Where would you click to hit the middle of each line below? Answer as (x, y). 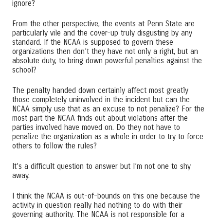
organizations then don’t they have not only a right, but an (105, 51)
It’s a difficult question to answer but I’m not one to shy (101, 166)
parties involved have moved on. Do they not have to (96, 127)
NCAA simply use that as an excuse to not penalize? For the (108, 109)
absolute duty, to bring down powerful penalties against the (107, 61)
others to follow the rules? (54, 146)
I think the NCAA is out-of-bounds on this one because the (106, 196)
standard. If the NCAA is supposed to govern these (93, 42)
